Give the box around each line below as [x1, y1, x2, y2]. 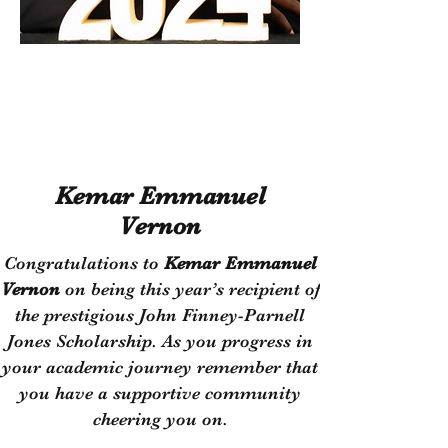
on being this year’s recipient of [59, 279, 320, 299]
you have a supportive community [19, 383, 301, 403]
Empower [90, 54, 230, 97]
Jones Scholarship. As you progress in [7, 331, 313, 351]
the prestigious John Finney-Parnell [15, 305, 305, 325]
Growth [107, 97, 213, 140]
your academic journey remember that [2, 357, 318, 377]
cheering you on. [92, 409, 228, 429]
